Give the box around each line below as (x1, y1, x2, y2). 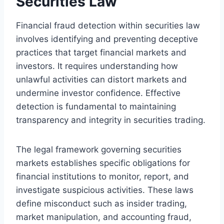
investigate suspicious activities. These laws (16, 184, 193, 195)
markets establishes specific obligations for (16, 157, 190, 168)
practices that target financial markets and (16, 47, 186, 57)
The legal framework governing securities (16, 144, 181, 154)
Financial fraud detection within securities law (16, 20, 200, 30)
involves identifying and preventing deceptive (16, 33, 198, 44)
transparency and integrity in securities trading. (16, 114, 205, 125)
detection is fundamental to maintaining (16, 101, 176, 111)
